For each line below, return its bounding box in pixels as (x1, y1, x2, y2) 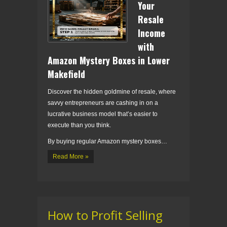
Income (138, 26, 165, 40)
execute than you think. (48, 121, 111, 129)
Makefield (48, 67, 85, 81)
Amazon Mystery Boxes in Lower (48, 53, 170, 67)
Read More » (53, 153, 89, 160)
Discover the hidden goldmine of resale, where (48, 88, 176, 95)
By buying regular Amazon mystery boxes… (48, 137, 167, 145)
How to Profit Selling (48, 206, 163, 223)
